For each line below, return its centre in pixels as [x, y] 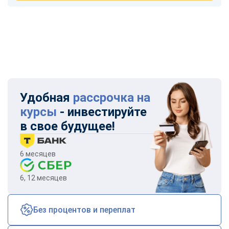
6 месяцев [38, 154]
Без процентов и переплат [84, 210]
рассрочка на [112, 97]
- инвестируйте [102, 112]
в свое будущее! [67, 126]
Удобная [47, 97]
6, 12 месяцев [43, 178]
